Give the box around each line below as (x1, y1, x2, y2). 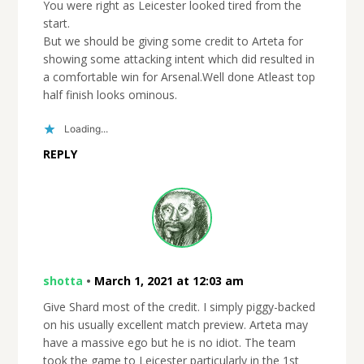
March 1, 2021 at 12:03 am (93, 272, 244, 288)
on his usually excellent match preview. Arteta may (42, 316, 308, 332)
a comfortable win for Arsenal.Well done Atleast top (42, 68, 315, 84)
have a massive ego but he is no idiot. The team (42, 334, 296, 350)
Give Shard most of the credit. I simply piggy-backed (42, 298, 315, 314)
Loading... (63, 123, 108, 136)
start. (42, 15, 70, 31)
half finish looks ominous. (42, 86, 177, 102)
